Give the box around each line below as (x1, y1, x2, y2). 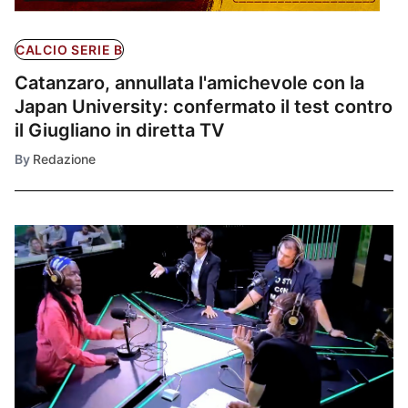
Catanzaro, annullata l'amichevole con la (15, 71, 364, 94)
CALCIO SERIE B (15, 41, 123, 57)
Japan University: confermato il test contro (15, 95, 393, 117)
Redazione (33, 150, 96, 167)
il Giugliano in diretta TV (15, 118, 224, 141)
